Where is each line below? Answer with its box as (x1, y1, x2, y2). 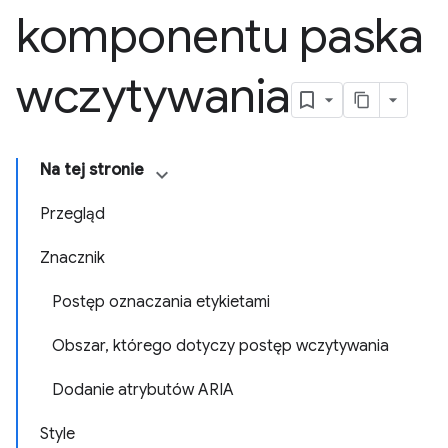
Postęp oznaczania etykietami (52, 292, 270, 312)
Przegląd (40, 204, 105, 224)
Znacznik (40, 248, 105, 268)
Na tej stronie (40, 160, 144, 180)
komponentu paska (16, 6, 424, 66)
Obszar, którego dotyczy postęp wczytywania (52, 336, 389, 356)
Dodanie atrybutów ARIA (52, 380, 234, 400)
